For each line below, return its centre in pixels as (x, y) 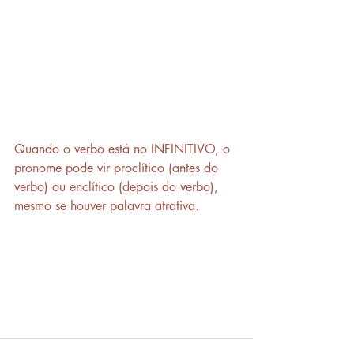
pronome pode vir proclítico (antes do (118, 168)
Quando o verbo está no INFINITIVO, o (124, 149)
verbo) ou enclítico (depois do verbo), (118, 186)
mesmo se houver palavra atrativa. (107, 205)
